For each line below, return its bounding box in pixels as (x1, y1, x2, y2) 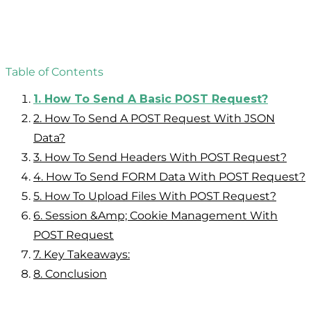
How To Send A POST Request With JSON (44, 111, 275, 125)
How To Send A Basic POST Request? (44, 92, 268, 106)
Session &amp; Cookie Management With (45, 208, 278, 222)
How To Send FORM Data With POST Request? (46, 169, 305, 183)
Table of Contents (6, 65, 103, 78)
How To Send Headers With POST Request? (44, 150, 287, 164)
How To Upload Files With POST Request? (44, 189, 276, 203)
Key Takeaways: (44, 247, 130, 261)
